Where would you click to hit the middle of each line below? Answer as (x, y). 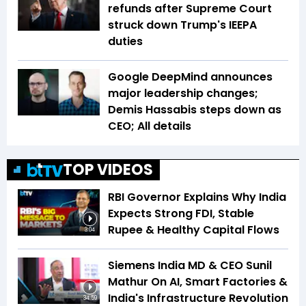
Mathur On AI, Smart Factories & (198, 282)
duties (125, 42)
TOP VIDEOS (108, 170)
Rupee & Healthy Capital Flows (194, 230)
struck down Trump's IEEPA (182, 25)
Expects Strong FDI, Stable (181, 214)
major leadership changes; (183, 94)
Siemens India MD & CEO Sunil (190, 266)
